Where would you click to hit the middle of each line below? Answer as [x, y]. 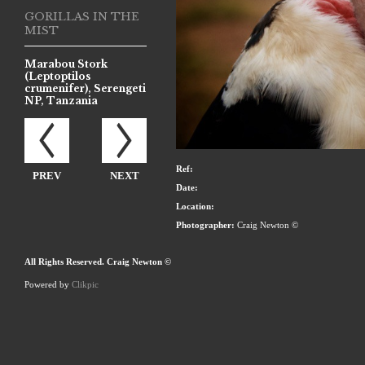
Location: [195, 206]
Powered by [48, 285]
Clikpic [85, 285]
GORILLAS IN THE [82, 17]
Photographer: [205, 225]
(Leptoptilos [57, 76]
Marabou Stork [66, 64]
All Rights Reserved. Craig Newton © [98, 262]
